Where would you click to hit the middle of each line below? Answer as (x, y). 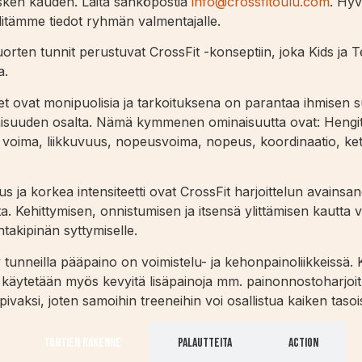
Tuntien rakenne (82, 343)
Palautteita (205, 343)
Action (303, 343)
